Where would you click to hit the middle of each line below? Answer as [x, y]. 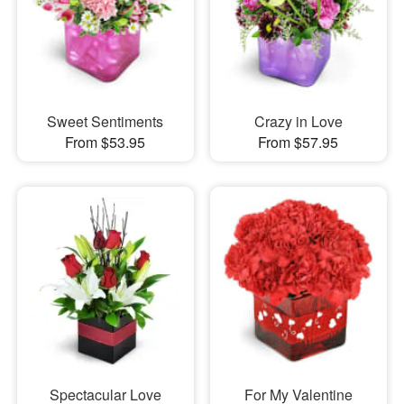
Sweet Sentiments [106, 121]
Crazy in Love [298, 121]
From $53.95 [106, 142]
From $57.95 [298, 142]
